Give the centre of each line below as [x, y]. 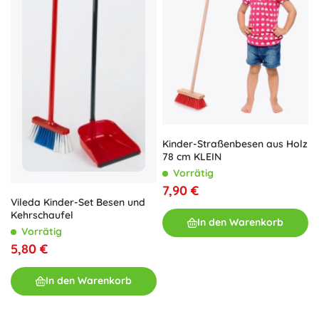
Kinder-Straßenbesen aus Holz [235, 143]
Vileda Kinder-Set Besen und [78, 202]
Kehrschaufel [42, 215]
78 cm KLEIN [192, 156]
